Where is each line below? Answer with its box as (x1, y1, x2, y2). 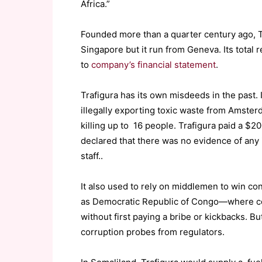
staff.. (81, 150, 103, 161)
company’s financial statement (91, 59, 216, 70)
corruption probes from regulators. (81, 226, 225, 237)
